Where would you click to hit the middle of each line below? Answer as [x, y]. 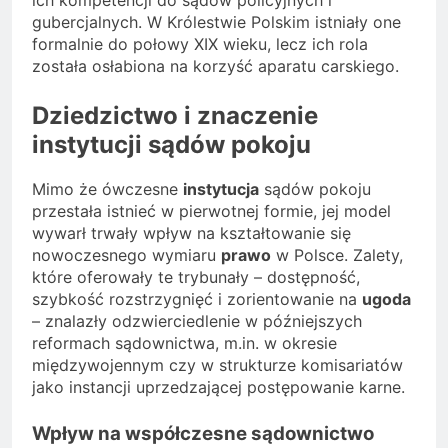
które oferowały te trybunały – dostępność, [196, 277]
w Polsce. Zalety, [337, 255]
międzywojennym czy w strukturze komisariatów [217, 365]
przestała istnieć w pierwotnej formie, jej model [211, 211]
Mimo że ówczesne [107, 189]
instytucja [221, 189]
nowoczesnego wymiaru [126, 255]
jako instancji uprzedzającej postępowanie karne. [218, 387]
